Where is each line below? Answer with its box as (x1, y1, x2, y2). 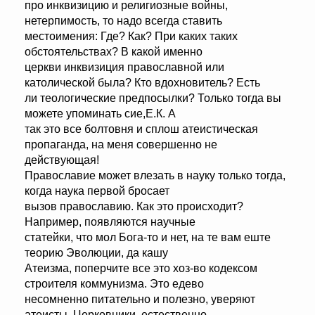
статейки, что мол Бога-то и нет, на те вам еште (25, 231, 271, 244)
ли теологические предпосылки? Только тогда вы (25, 92, 281, 105)
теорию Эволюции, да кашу (25, 247, 168, 259)
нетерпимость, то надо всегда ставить (25, 15, 222, 27)
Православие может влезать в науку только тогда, (25, 169, 285, 182)
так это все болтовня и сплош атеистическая (25, 123, 258, 136)
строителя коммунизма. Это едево (25, 278, 204, 290)
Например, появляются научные (25, 216, 195, 229)
